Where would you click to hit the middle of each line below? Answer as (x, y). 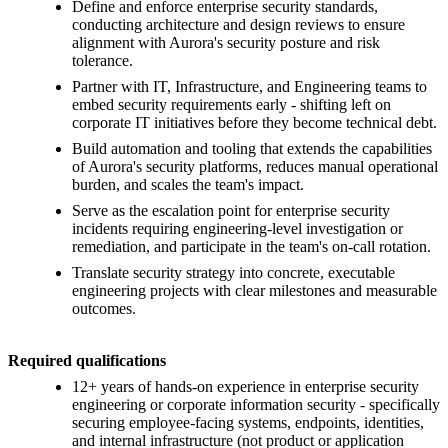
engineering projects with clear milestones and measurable (254, 291)
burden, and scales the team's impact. (188, 185)
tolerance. (102, 61)
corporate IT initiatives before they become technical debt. (254, 123)
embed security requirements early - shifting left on (231, 105)
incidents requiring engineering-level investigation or (237, 229)
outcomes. (104, 309)
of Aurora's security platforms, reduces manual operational (255, 167)
